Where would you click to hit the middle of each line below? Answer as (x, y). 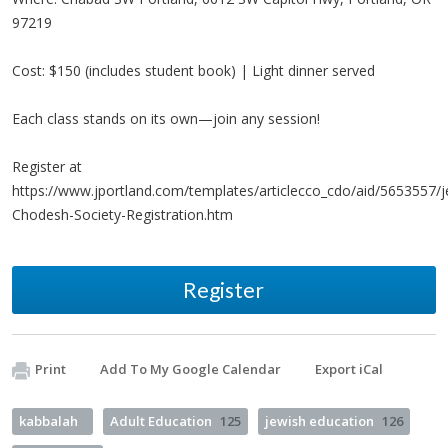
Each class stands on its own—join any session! (166, 118)
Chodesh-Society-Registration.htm (122, 214)
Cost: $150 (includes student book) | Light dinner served (193, 70)
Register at (47, 166)
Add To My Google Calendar (190, 369)
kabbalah (48, 421)
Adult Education (161, 421)
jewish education (319, 421)
